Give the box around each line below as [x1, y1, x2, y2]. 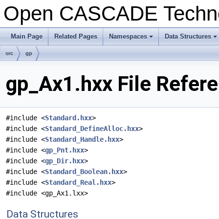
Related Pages [54, 33, 97, 40]
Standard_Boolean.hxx [45, 168, 123, 176]
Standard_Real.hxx [45, 178, 111, 187]
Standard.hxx [45, 114, 92, 122]
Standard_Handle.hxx [45, 135, 119, 144]
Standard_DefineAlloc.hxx [45, 125, 139, 133]
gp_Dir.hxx [45, 157, 84, 165]
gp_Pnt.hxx [45, 146, 84, 154]
